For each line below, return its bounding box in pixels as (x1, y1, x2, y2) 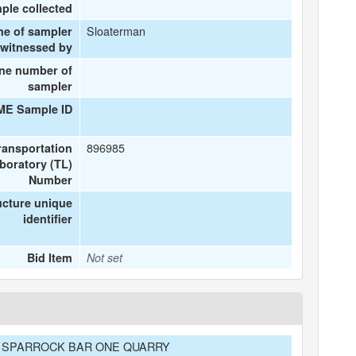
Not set (87, 250, 123, 265)
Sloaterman (87, 22, 146, 39)
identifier (23, 211, 73, 226)
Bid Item (27, 250, 73, 265)
